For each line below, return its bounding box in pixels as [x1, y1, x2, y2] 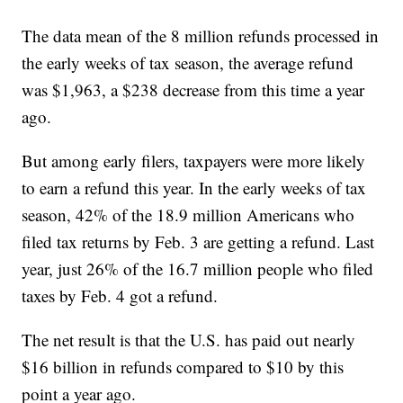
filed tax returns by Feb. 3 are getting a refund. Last [22, 230, 375, 254]
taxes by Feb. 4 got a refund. [22, 284, 219, 308]
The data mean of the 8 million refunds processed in [22, 24, 380, 48]
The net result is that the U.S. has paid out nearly [22, 328, 356, 352]
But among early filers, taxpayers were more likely [22, 149, 366, 173]
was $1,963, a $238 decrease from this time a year [22, 78, 365, 102]
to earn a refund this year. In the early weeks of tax [22, 176, 367, 200]
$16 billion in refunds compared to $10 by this [22, 355, 345, 379]
